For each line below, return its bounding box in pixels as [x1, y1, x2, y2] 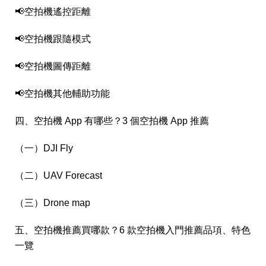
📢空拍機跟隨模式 [15, 34, 91, 44]
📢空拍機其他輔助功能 [15, 88, 110, 99]
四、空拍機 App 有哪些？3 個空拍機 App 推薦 [15, 116, 209, 126]
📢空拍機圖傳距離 [15, 61, 91, 71]
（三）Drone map [15, 198, 90, 208]
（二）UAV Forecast [15, 170, 102, 180]
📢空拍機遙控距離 [15, 7, 91, 17]
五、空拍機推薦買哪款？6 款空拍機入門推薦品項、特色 [15, 225, 251, 235]
